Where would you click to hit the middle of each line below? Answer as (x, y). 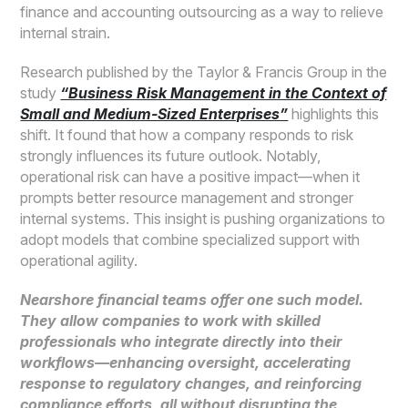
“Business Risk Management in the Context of (224, 92)
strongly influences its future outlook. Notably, (171, 155)
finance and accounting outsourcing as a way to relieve (202, 11)
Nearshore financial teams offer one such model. (192, 299)
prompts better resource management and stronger (187, 197)
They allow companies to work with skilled (171, 320)
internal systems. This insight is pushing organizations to (203, 218)
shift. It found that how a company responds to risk (187, 134)
